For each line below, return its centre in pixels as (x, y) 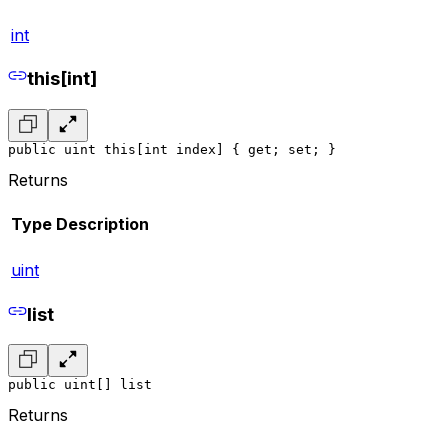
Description (102, 224)
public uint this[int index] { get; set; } (172, 149)
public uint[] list (80, 384)
